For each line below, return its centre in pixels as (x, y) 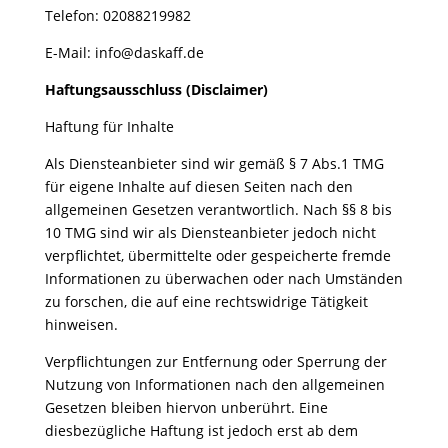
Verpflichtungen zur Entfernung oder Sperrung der (215, 361)
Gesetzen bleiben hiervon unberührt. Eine (186, 407)
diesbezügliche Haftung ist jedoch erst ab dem (201, 430)
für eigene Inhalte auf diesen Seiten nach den (198, 186)
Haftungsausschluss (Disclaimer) (156, 89)
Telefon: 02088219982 (117, 15)
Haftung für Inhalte (109, 126)
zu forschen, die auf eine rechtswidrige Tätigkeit (206, 301)
